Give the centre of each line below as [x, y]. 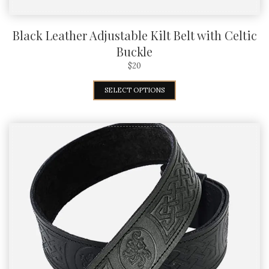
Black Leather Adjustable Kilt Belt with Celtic [134, 35]
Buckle [134, 51]
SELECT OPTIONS [134, 90]
